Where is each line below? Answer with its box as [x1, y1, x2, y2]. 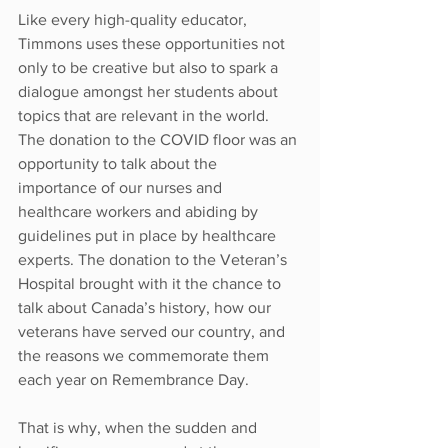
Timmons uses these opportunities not [18, 34, 289, 52]
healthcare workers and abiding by [18, 202, 262, 220]
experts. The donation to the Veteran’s [18, 250, 291, 268]
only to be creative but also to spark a [18, 58, 282, 76]
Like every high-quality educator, [18, 10, 251, 28]
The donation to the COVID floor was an [18, 130, 301, 148]
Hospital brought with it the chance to [18, 274, 285, 292]
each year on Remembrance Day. [18, 370, 249, 388]
